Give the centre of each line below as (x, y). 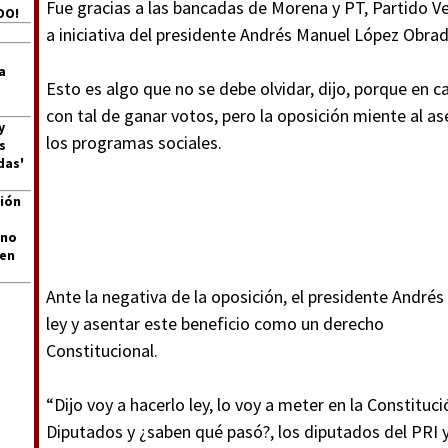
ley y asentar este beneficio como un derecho (215, 323)
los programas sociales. (134, 142)
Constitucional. (102, 350)
